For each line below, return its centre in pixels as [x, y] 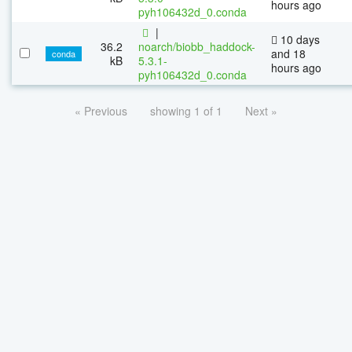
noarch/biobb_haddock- [197, 46]
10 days [299, 39]
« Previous [101, 110]
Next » [261, 110]
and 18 [288, 53]
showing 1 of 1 [186, 110]
